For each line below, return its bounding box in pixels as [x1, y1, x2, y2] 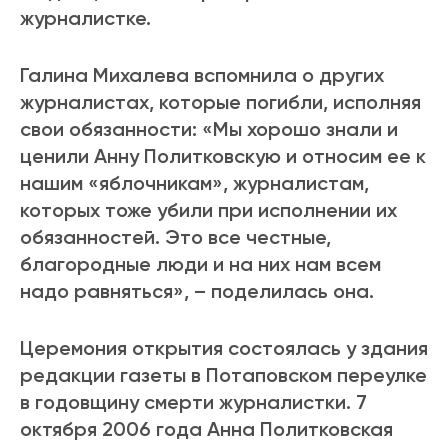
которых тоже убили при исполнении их [20, 198, 397, 223]
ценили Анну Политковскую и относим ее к [20, 144, 426, 169]
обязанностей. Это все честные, [20, 225, 331, 250]
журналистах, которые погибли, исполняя [20, 90, 421, 115]
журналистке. [20, 6, 151, 31]
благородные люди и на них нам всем [20, 252, 381, 277]
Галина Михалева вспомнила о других [20, 63, 384, 88]
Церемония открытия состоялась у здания [20, 336, 428, 361]
